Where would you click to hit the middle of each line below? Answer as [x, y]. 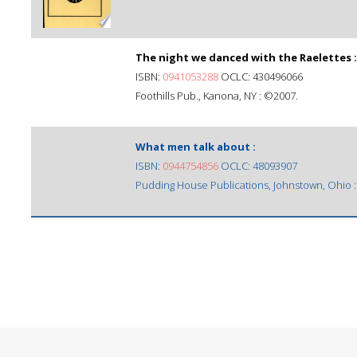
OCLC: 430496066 [261, 76]
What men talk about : [196, 147]
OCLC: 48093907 [258, 166]
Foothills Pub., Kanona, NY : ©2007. [217, 96]
